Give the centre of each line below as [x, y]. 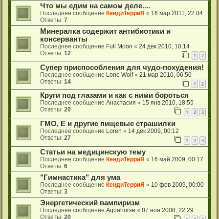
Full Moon [119, 46]
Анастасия [121, 103]
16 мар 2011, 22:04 [177, 13]
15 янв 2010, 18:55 [168, 103]
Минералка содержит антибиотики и [105, 31]
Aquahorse [121, 210]
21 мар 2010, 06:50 [165, 75]
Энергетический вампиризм [90, 203]
